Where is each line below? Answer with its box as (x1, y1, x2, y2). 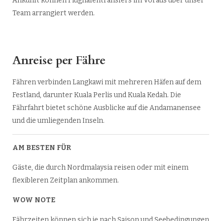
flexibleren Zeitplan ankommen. (12, 176, 119, 184)
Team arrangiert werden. (12, 8, 95, 17)
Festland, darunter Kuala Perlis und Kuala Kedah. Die (12, 90, 181, 99)
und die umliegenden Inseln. (12, 116, 105, 125)
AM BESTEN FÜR (12, 143, 71, 152)
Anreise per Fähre (12, 52, 106, 69)
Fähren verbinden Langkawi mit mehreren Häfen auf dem (12, 77, 201, 86)
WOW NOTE (12, 195, 55, 204)
